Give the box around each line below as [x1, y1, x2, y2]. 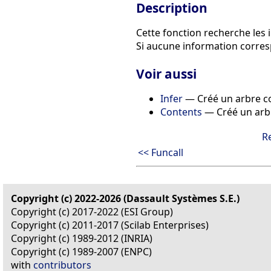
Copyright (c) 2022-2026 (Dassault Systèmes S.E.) [11, 192, 240, 206]
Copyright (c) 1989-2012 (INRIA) [11, 232, 152, 246]
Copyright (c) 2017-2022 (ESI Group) [11, 205, 173, 219]
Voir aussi [136, 65, 197, 83]
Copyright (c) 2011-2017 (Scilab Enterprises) [11, 218, 209, 232]
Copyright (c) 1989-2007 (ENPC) [11, 245, 152, 259]
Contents [160, 105, 202, 119]
